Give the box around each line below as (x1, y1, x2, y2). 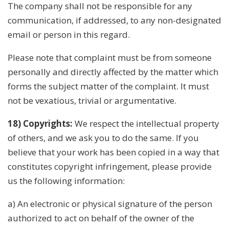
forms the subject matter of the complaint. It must (8, 80, 209, 92)
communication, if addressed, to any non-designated (8, 14, 221, 26)
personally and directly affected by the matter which (8, 65, 218, 78)
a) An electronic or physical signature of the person (8, 197, 212, 210)
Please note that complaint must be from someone (8, 51, 212, 63)
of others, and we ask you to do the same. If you (8, 131, 199, 144)
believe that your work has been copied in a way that (8, 146, 219, 158)
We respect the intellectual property (73, 117, 219, 129)
